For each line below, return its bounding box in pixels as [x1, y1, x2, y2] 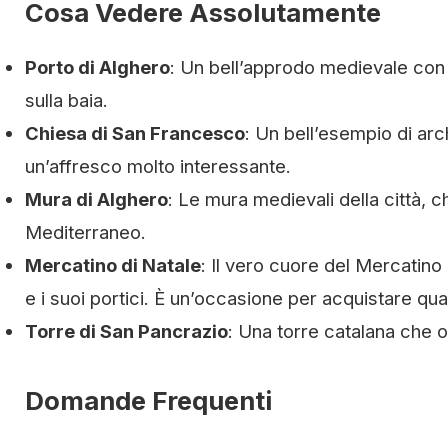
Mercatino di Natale [25, 253, 201, 276]
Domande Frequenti [25, 384, 272, 416]
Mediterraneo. [25, 220, 146, 243]
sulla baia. [25, 88, 108, 111]
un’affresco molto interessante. [25, 154, 291, 177]
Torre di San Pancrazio [25, 319, 228, 342]
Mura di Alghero [25, 187, 168, 210]
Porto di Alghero [25, 55, 170, 78]
